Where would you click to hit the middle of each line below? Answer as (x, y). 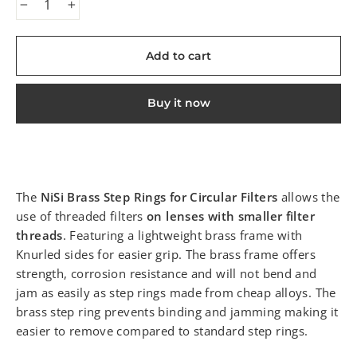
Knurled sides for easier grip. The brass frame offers (166, 254)
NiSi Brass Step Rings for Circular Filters (159, 196)
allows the (309, 196)
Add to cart (178, 55)
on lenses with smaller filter (231, 216)
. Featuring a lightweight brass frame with (182, 235)
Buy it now (178, 103)
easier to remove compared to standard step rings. (162, 330)
